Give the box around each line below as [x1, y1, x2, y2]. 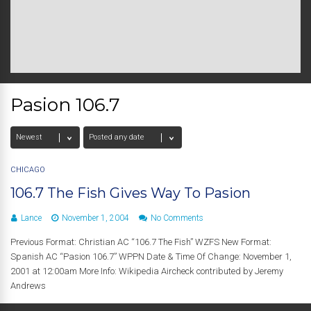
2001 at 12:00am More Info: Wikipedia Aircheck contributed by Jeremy [10, 266, 283, 276]
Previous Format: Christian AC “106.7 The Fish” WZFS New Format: [10, 237, 271, 247]
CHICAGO [10, 165, 45, 174]
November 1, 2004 [62, 213, 129, 223]
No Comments [151, 213, 203, 223]
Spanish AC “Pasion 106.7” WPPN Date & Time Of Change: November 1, [10, 251, 292, 262]
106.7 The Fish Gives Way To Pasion [10, 185, 251, 201]
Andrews [10, 280, 46, 291]
